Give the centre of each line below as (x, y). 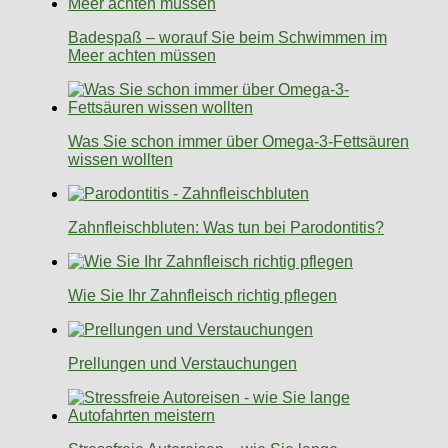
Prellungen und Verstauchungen (182, 363)
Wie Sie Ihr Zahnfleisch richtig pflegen (202, 295)
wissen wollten (120, 159)
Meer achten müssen (142, 55)
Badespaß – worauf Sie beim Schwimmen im (227, 37)
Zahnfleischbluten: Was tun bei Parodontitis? (226, 227)
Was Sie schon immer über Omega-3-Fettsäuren (238, 141)
